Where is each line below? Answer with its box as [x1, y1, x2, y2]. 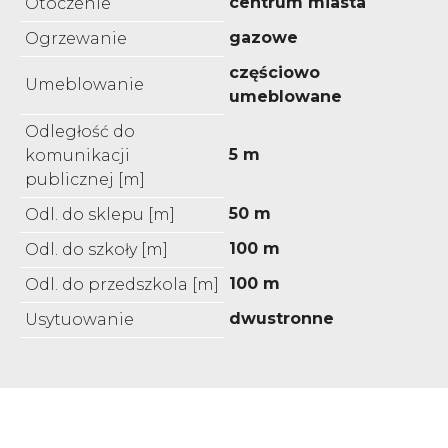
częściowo [229, 62, 320, 82]
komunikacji [25, 145, 130, 165]
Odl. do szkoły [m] [25, 239, 168, 259]
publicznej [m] [25, 169, 145, 189]
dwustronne [229, 308, 334, 328]
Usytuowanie [25, 309, 134, 329]
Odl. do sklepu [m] [25, 204, 175, 224]
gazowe [229, 27, 298, 47]
